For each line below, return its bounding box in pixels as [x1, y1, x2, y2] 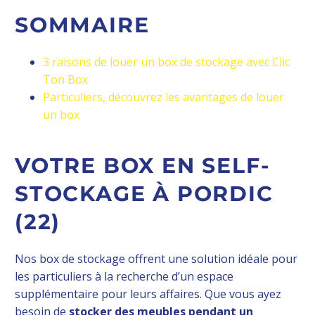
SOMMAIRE [15, 12, 150, 38]
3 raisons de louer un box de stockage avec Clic [43, 54, 290, 70]
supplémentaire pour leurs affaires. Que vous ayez [15, 286, 281, 302]
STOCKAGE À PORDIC [15, 181, 274, 207]
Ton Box [43, 72, 88, 87]
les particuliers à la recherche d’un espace [15, 269, 233, 284]
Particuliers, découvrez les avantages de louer [43, 89, 284, 105]
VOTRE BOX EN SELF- [15, 153, 271, 179]
